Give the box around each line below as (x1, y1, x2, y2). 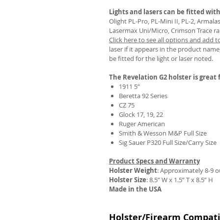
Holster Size (109, 175, 146, 184)
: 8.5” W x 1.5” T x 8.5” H (146, 175, 213, 184)
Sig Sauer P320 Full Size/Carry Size (119, 138, 217, 147)
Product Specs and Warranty (109, 157, 200, 165)
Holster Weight (109, 166, 157, 175)
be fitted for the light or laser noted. (109, 54, 213, 63)
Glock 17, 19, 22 (119, 110, 163, 119)
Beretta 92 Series (119, 91, 167, 100)
